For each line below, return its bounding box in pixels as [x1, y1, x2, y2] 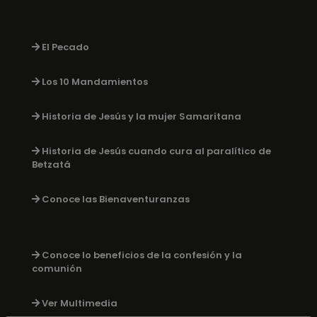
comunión [32, 262, 82, 276]
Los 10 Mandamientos [42, 75, 148, 89]
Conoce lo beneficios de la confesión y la [42, 248, 242, 263]
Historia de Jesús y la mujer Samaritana [42, 110, 241, 124]
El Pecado [42, 40, 89, 54]
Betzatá [32, 158, 71, 172]
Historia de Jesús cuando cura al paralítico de [42, 144, 271, 158]
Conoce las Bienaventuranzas [42, 192, 190, 207]
